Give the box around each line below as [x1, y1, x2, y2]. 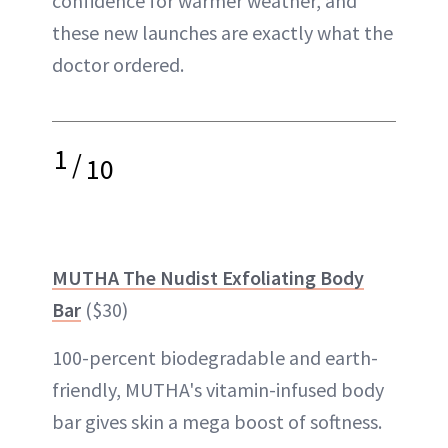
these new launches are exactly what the [52, 20, 393, 45]
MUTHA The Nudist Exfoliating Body [52, 265, 364, 290]
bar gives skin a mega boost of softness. [52, 409, 382, 434]
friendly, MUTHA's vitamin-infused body [52, 377, 384, 402]
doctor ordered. [52, 52, 184, 77]
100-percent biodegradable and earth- [52, 345, 378, 370]
